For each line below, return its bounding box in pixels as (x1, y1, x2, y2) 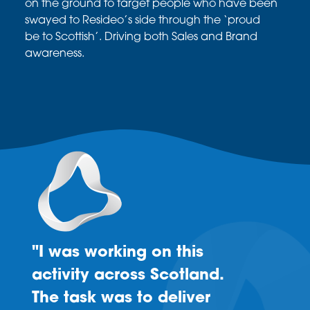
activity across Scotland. (31, 268, 224, 284)
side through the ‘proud (134, 15, 260, 26)
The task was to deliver (31, 291, 210, 307)
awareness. (24, 48, 87, 60)
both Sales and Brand (143, 31, 257, 43)
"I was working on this (31, 245, 203, 262)
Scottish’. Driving (52, 31, 144, 43)
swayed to (24, 15, 82, 26)
